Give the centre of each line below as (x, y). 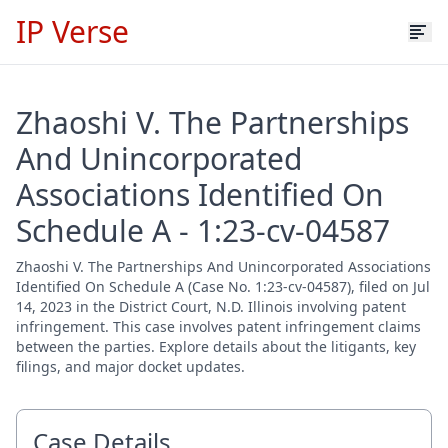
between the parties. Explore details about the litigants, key (216, 346)
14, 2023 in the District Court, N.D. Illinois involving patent (211, 306)
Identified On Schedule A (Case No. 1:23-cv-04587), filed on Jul (223, 286)
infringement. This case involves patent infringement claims (218, 326)
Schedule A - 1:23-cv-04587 (203, 230)
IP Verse (72, 31)
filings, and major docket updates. (130, 366)
